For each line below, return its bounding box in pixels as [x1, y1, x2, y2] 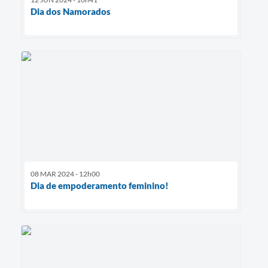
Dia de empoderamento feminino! [31, 179, 169, 191]
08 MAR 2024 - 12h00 [31, 169, 100, 178]
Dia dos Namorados [31, 5, 111, 17]
